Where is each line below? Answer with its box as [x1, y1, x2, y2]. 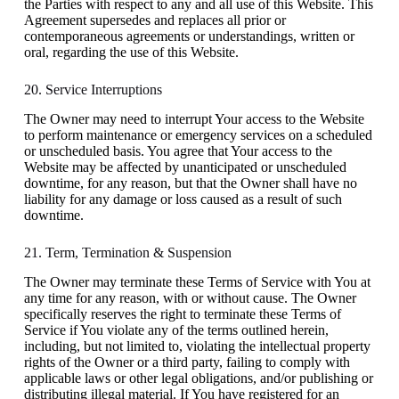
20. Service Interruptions [23, 81, 162, 97]
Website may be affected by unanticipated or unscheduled [23, 159, 346, 175]
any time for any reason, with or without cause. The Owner [23, 289, 356, 305]
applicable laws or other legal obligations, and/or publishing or [23, 370, 373, 386]
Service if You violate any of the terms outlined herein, [23, 322, 329, 338]
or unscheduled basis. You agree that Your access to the [23, 142, 332, 159]
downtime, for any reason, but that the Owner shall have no [23, 175, 357, 191]
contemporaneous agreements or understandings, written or [23, 28, 354, 44]
